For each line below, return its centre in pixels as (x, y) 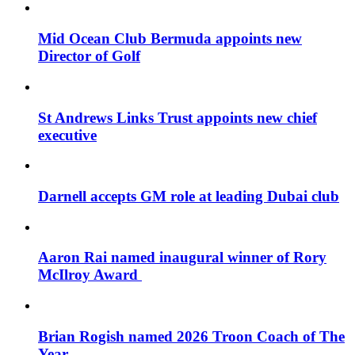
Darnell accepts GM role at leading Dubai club (189, 196)
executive (67, 135)
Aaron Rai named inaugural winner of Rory (182, 258)
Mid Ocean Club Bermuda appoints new (170, 39)
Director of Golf (89, 56)
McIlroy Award (90, 275)
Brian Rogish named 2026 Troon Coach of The (191, 336)
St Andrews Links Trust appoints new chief (177, 117)
